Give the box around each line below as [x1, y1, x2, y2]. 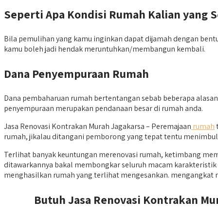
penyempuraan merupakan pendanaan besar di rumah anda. [4, 103, 203, 114]
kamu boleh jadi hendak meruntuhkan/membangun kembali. [4, 44, 205, 54]
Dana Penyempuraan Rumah [4, 66, 149, 82]
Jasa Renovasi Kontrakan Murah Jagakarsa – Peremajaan [4, 121, 191, 132]
